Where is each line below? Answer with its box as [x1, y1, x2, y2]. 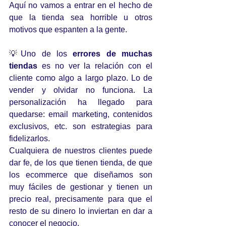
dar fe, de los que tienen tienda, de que [9, 158, 152, 167]
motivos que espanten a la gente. [9, 25, 127, 34]
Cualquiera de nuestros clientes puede [9, 146, 152, 155]
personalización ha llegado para [9, 98, 152, 106]
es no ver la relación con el [37, 62, 152, 70]
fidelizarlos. [9, 134, 50, 143]
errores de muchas [73, 49, 153, 58]
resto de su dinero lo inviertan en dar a [9, 207, 152, 215]
